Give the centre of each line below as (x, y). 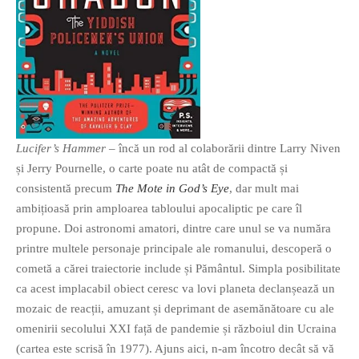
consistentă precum (66, 189)
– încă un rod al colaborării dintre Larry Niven (223, 149)
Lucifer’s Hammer (61, 149)
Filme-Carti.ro (72, 43)
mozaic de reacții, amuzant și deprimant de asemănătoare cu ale (175, 309)
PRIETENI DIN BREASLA (69, 16)
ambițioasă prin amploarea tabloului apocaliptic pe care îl (159, 209)
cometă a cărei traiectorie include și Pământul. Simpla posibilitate (178, 269)
